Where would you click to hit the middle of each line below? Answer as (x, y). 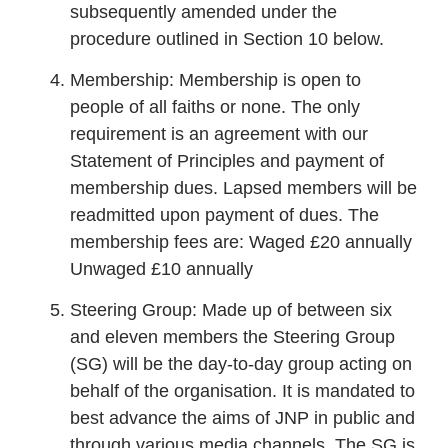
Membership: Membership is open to (215, 79)
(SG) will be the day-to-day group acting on (241, 364)
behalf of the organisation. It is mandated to (242, 391)
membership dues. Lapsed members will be (243, 187)
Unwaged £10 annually (161, 268)
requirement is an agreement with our (219, 133)
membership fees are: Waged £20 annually (241, 241)
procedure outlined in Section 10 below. (227, 38)
